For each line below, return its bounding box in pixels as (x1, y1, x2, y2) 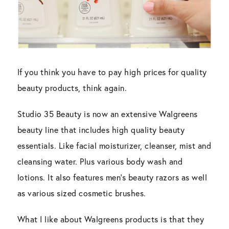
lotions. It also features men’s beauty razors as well (17, 172, 208, 183)
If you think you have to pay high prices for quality (17, 66, 207, 78)
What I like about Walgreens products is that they (17, 214, 204, 225)
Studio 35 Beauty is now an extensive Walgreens (17, 108, 198, 120)
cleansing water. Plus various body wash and (17, 156, 183, 167)
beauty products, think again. (17, 82, 127, 94)
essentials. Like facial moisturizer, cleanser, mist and (17, 140, 212, 151)
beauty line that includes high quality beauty (17, 124, 185, 135)
